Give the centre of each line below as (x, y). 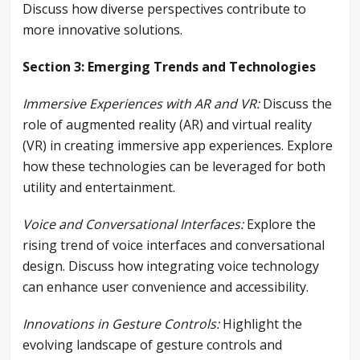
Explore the (280, 225)
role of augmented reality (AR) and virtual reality (167, 125)
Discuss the (296, 104)
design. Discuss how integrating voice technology (171, 266)
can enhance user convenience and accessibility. (166, 287)
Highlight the (261, 324)
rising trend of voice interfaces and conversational (174, 245)
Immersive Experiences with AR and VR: (141, 104)
